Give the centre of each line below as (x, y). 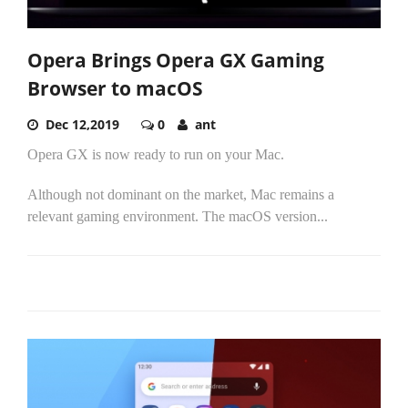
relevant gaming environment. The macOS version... (178, 217)
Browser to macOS (115, 89)
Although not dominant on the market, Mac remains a (181, 195)
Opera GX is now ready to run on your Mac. (156, 155)
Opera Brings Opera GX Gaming (176, 61)
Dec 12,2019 (82, 125)
